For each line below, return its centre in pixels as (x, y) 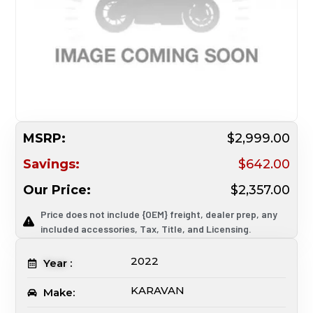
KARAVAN (158, 290)
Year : (57, 263)
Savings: (52, 164)
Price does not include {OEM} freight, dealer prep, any (159, 214)
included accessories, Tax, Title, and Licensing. (146, 228)
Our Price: (57, 190)
